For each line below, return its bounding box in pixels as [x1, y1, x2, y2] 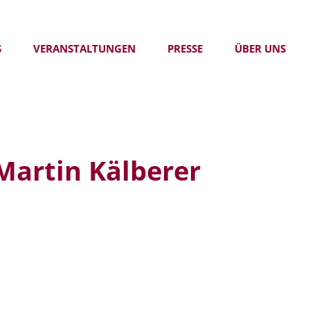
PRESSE [167, 42, 203, 55]
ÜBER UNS [234, 42, 286, 55]
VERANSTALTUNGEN [33, 42, 136, 55]
